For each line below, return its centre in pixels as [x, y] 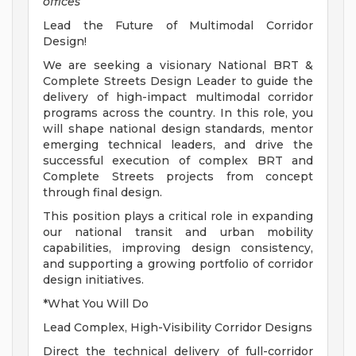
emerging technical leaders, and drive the [178, 145]
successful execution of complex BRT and [178, 161]
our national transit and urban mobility [178, 232]
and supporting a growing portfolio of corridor [178, 264]
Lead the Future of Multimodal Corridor [178, 26]
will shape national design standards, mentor [178, 129]
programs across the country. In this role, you [178, 113]
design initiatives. [93, 280]
